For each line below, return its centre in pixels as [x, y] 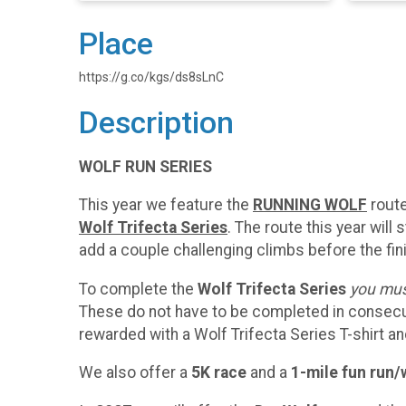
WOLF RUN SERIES [145, 166]
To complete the [138, 289]
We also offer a [135, 373]
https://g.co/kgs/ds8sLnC [151, 77]
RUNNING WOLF [310, 205]
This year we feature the [166, 205]
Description [156, 123]
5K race [219, 373]
